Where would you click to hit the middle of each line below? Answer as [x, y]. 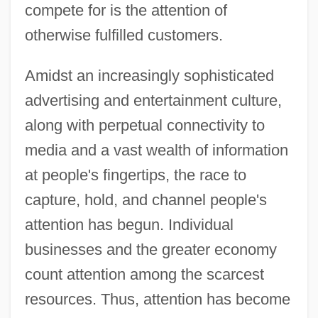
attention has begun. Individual [129, 224]
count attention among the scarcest [144, 274]
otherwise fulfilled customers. [124, 35]
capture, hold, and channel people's [146, 199]
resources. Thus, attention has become [157, 299]
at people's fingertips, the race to [135, 175]
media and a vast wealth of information [156, 150]
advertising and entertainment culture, [153, 100]
